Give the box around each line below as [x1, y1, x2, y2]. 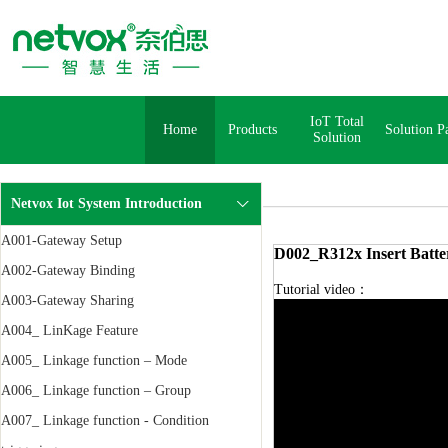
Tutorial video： [274, 282, 369, 297]
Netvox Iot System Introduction [11, 196, 202, 211]
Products [228, 122, 277, 137]
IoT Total [310, 114, 364, 129]
